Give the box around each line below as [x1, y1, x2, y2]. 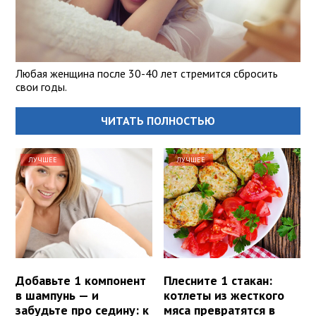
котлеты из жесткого [164, 286, 285, 303]
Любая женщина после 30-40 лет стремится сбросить [16, 66, 278, 81]
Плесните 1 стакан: [164, 272, 273, 288]
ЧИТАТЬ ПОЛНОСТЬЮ [101, 114, 215, 128]
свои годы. [16, 80, 67, 95]
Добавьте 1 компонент [16, 272, 146, 288]
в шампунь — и [16, 286, 99, 303]
